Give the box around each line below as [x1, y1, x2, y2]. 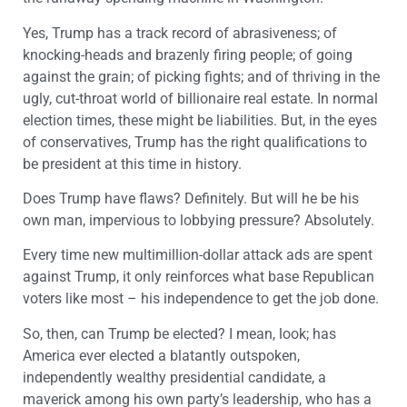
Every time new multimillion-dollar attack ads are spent [23, 246, 372, 264]
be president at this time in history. [23, 154, 242, 173]
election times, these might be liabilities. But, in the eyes [23, 111, 377, 129]
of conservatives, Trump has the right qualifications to [23, 133, 367, 151]
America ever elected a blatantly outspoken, [23, 346, 300, 364]
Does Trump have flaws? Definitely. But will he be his [23, 190, 359, 208]
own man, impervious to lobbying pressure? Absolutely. [23, 212, 374, 230]
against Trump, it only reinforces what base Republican [23, 268, 374, 286]
